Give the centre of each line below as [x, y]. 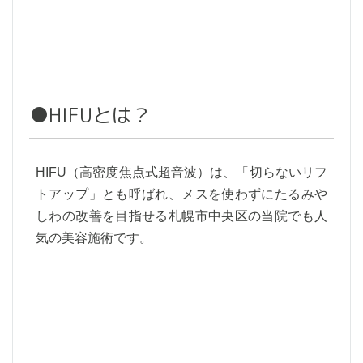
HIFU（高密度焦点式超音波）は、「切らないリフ [181, 172]
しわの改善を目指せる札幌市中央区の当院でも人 [181, 216]
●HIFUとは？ [90, 115]
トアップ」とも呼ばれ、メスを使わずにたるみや [181, 194]
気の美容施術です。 [94, 238]
